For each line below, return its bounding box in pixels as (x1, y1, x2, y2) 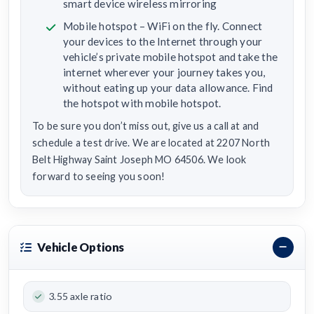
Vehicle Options (36, 240, 125, 255)
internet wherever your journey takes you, (63, 65, 266, 78)
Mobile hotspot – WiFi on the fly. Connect (63, 19, 263, 32)
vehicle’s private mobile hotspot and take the (63, 50, 278, 63)
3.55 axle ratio (48, 290, 113, 303)
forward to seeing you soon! (32, 170, 165, 182)
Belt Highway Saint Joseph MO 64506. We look (32, 153, 247, 165)
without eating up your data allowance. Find (63, 81, 273, 94)
